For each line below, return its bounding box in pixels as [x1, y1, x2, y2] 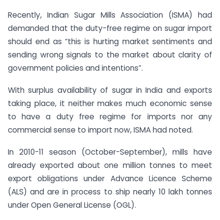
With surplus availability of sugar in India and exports [8, 85, 212, 96]
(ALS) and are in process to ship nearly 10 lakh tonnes [8, 187, 212, 197]
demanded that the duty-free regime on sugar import [8, 23, 212, 34]
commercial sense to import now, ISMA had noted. [8, 125, 193, 136]
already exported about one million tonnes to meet [8, 160, 212, 171]
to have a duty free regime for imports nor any [8, 111, 212, 122]
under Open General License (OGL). [8, 200, 136, 211]
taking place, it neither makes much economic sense [8, 98, 212, 109]
